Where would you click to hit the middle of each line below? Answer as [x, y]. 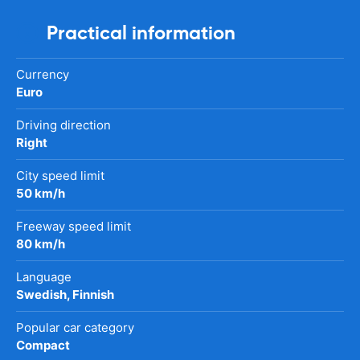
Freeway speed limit [74, 226]
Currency [43, 74]
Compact [43, 345]
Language [44, 276]
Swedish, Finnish [65, 294]
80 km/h [41, 243]
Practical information [141, 33]
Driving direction [63, 125]
